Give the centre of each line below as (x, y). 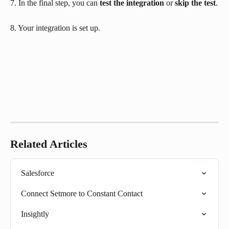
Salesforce (38, 173)
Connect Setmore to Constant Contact (82, 194)
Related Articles (49, 144)
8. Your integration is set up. (55, 28)
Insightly (35, 214)
